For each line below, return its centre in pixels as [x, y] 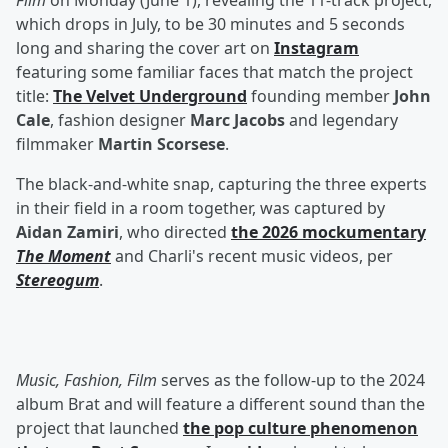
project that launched [99, 428]
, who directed [175, 232]
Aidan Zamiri [67, 232]
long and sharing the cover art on [145, 48]
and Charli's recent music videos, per [252, 256]
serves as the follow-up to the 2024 [291, 380]
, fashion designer [120, 120]
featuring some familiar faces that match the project [214, 72]
